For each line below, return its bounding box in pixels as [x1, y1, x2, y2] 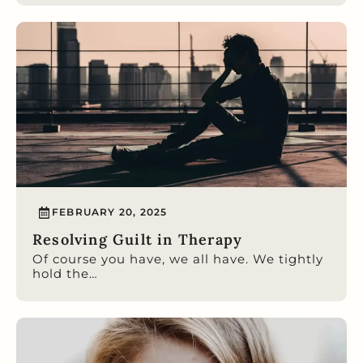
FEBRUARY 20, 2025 [52, 206, 168, 219]
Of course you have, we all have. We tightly [32, 250, 323, 267]
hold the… [32, 265, 98, 281]
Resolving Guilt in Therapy [32, 229, 243, 249]
